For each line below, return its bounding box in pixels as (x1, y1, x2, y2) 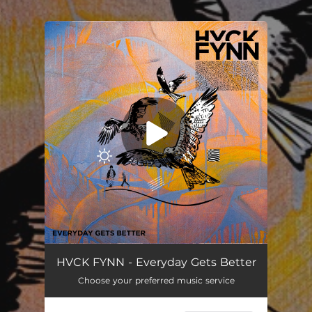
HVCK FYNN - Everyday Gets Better (56, 256, 256, 269)
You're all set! (86, 50, 146, 61)
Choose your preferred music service (77, 275, 235, 286)
